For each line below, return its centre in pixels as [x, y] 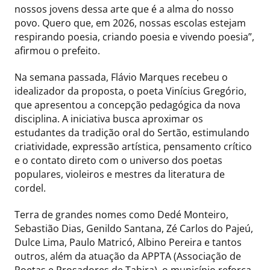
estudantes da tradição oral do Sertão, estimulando [132, 133]
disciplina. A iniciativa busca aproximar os [109, 119]
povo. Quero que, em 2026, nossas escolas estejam [130, 23]
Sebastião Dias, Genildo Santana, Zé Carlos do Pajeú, [134, 229]
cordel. [30, 188]
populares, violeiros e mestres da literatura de [120, 174]
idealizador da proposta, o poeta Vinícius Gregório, [130, 91]
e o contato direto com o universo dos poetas [118, 161]
